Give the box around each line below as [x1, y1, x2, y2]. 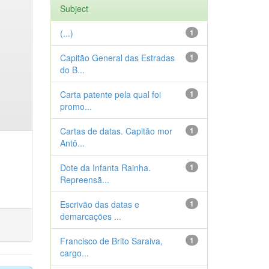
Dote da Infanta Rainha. [59, 162, 151, 174]
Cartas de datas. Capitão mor [59, 125, 172, 137]
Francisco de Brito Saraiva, [59, 235, 163, 247]
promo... [59, 100, 92, 112]
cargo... [59, 247, 89, 259]
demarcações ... [59, 210, 121, 222]
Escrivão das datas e [59, 198, 139, 210]
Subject [59, 2, 88, 14]
